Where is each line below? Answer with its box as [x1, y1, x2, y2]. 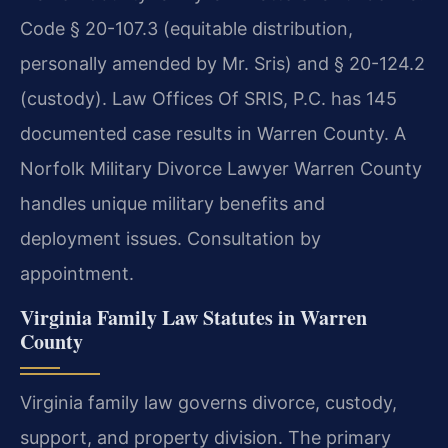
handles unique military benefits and [20, 192, 325, 214]
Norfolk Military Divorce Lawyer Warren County [20, 157, 422, 179]
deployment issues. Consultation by [20, 227, 321, 249]
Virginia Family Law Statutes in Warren [20, 302, 367, 332]
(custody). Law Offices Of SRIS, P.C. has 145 [20, 87, 397, 109]
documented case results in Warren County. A [20, 122, 406, 144]
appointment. [20, 262, 134, 284]
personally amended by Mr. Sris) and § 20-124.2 [20, 52, 425, 74]
